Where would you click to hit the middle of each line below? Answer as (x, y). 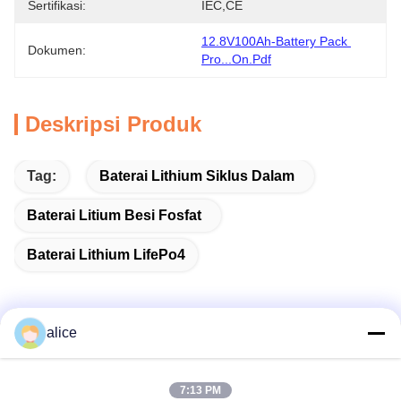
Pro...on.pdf (236, 59)
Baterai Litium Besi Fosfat (114, 215)
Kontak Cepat (72, 366)
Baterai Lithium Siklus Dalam (197, 176)
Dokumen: (57, 50)
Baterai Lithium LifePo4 (106, 255)
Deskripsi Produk (113, 124)
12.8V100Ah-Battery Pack (274, 41)
